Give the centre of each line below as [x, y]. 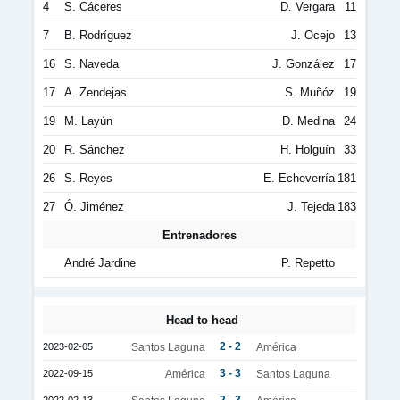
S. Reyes [88, 178]
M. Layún [88, 121]
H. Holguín [308, 150]
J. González [304, 64]
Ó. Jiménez [94, 207]
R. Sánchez [95, 150]
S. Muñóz [310, 92]
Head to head [202, 320]
